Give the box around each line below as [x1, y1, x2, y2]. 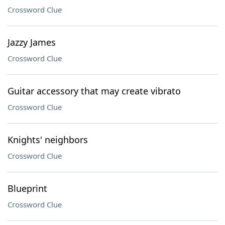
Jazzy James [8, 36, 56, 48]
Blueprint [8, 182, 47, 194]
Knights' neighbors [8, 134, 88, 146]
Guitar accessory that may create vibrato [8, 85, 181, 97]
